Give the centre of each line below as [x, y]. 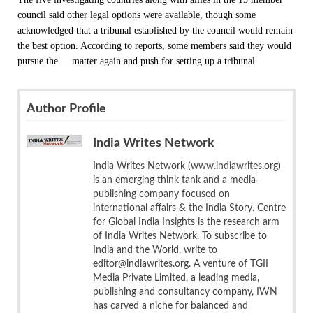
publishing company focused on [161, 194]
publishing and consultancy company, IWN [185, 292]
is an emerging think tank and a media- [176, 180]
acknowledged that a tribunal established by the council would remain [155, 30]
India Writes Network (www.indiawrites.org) [187, 166]
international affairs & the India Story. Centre [189, 208]
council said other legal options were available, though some [137, 15]
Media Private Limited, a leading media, [176, 278]
